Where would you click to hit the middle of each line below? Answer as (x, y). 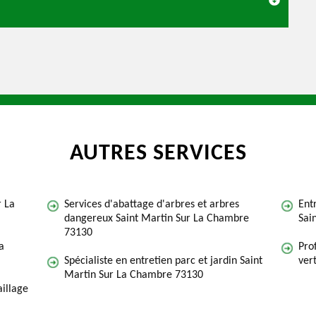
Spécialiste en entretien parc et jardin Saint (163, 261)
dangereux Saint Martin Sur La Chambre (157, 219)
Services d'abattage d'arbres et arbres (152, 205)
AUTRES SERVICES (158, 154)
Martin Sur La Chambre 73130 (134, 275)
